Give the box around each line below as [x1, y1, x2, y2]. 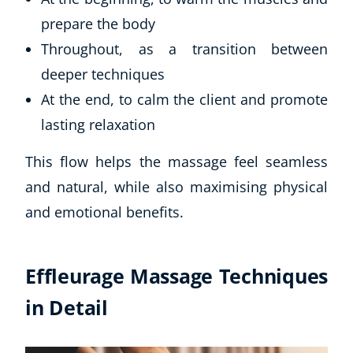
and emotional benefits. [25, 202, 184, 221]
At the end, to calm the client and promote [41, 89, 328, 109]
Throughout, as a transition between [41, 39, 328, 58]
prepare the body [41, 13, 155, 33]
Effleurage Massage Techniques [25, 262, 328, 289]
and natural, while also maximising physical [25, 176, 328, 196]
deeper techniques [41, 64, 165, 84]
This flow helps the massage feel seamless [25, 151, 328, 171]
